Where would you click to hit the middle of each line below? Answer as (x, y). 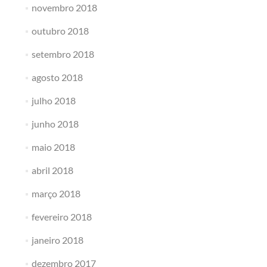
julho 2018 (53, 100)
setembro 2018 (63, 54)
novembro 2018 (64, 7)
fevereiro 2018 (61, 217)
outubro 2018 (60, 31)
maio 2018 (53, 147)
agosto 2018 (57, 77)
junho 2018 (55, 124)
